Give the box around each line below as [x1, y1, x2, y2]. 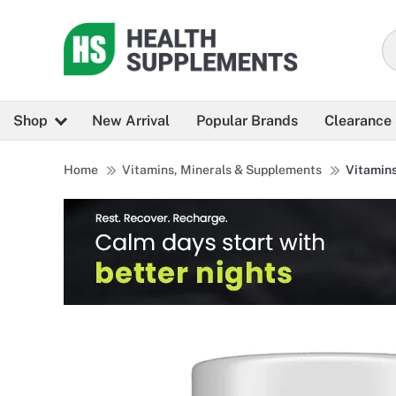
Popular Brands [196, 112, 298, 130]
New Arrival [92, 112, 170, 130]
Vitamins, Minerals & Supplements [122, 163, 322, 178]
